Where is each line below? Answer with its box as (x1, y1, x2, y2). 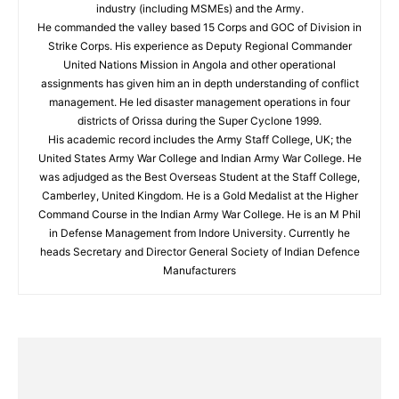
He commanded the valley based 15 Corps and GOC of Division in (37, 20, 362, 34)
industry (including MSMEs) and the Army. (95, 2, 304, 15)
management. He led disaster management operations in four (49, 95, 350, 109)
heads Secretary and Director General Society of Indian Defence (39, 245, 360, 258)
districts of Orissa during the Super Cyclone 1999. (77, 114, 322, 127)
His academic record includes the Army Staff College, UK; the (47, 133, 352, 146)
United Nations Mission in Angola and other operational (63, 58, 336, 71)
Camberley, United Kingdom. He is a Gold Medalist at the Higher (41, 189, 358, 202)
